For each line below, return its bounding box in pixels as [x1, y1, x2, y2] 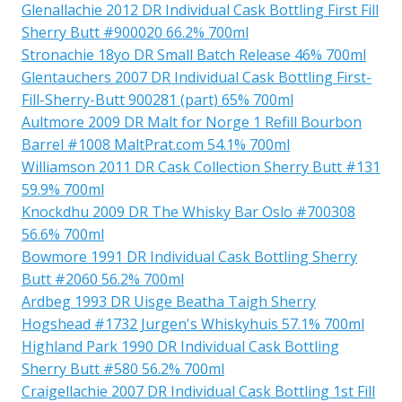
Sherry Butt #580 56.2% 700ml [22, 358, 224, 379]
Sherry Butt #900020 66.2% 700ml [22, 22, 249, 42]
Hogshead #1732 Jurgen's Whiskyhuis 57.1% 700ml [22, 313, 364, 334]
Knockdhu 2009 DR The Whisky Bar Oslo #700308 [22, 201, 355, 222]
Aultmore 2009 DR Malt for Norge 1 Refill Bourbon [22, 111, 362, 132]
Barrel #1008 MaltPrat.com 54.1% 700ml [22, 134, 290, 154]
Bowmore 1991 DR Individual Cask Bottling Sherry [22, 246, 357, 267]
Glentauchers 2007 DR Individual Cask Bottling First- [22, 66, 371, 87]
